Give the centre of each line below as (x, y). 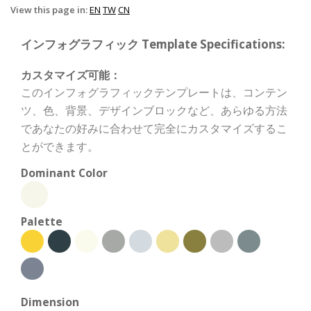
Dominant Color (64, 173)
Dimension (50, 302)
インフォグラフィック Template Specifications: (153, 44)
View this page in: (50, 10)
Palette (42, 221)
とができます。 (60, 146)
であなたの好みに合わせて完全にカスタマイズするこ (154, 128)
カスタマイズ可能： (71, 75)
